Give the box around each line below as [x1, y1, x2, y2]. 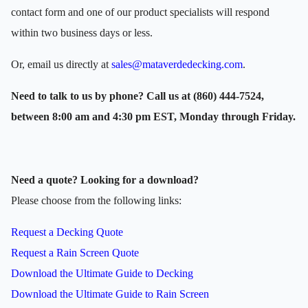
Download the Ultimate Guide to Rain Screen [11, 287, 209, 300]
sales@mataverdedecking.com [111, 58, 243, 70]
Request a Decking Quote [11, 225, 123, 238]
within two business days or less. [11, 26, 153, 38]
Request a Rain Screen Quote [11, 246, 139, 258]
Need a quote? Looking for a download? [11, 173, 199, 186]
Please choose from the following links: [11, 194, 181, 206]
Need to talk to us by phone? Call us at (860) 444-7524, [11, 89, 264, 102]
